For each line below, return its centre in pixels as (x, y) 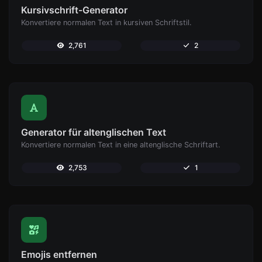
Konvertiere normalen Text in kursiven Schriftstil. (106, 23)
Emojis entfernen (59, 254)
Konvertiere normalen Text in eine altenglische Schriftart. (121, 145)
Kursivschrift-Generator (74, 10)
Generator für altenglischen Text (94, 132)
